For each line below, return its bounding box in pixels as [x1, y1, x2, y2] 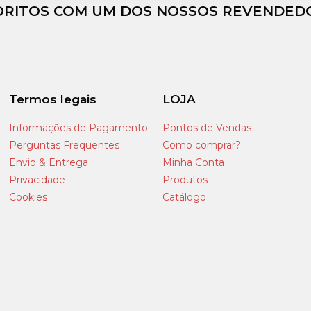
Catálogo [162, 191, 206, 203]
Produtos [162, 174, 208, 186]
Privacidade [9, 174, 66, 186]
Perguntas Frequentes [9, 139, 120, 151]
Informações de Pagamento [9, 121, 149, 134]
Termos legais [9, 92, 97, 106]
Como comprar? [162, 139, 241, 151]
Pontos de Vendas [162, 121, 251, 134]
